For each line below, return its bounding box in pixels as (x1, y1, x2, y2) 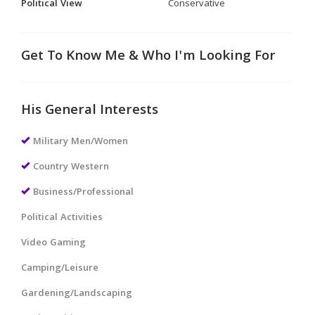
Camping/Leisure (21, 261, 98, 276)
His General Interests (21, 100, 158, 122)
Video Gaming (21, 236, 86, 251)
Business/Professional (33, 185, 134, 200)
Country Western (33, 160, 109, 175)
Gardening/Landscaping (21, 286, 132, 302)
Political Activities (21, 210, 103, 226)
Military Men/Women (33, 134, 128, 150)
